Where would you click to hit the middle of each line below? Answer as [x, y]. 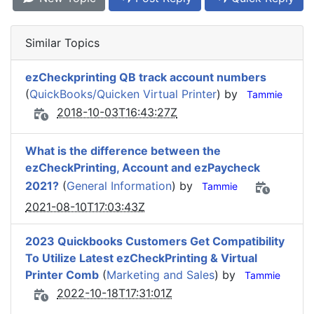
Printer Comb [62, 275]
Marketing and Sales [161, 275]
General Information [119, 186]
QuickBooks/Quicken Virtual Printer [123, 94]
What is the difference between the [123, 151]
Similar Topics [62, 43]
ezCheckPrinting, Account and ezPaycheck [143, 168]
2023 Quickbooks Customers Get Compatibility [155, 241]
